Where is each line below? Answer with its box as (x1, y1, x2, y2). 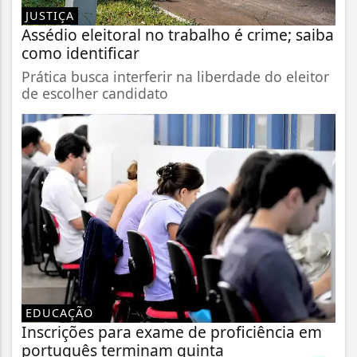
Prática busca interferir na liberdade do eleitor (22, 67, 329, 87)
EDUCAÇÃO (25, 304, 93, 320)
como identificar (22, 42, 139, 65)
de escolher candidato (22, 84, 168, 104)
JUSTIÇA (25, 7, 74, 23)
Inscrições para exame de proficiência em (22, 320, 322, 343)
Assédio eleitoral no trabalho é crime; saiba (22, 24, 334, 46)
